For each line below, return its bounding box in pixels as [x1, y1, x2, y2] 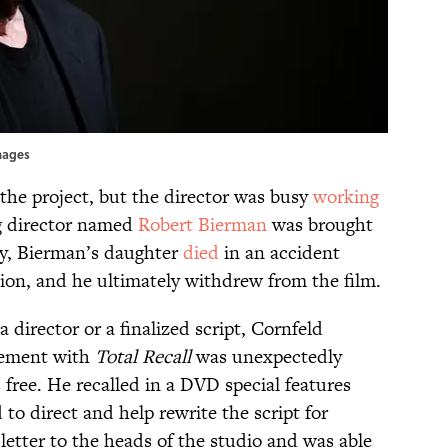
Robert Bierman [138, 210, 267, 238]
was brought [267, 210, 373, 238]
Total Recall [95, 342, 191, 370]
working [313, 182, 379, 210]
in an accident [219, 238, 340, 266]
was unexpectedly [191, 342, 342, 370]
